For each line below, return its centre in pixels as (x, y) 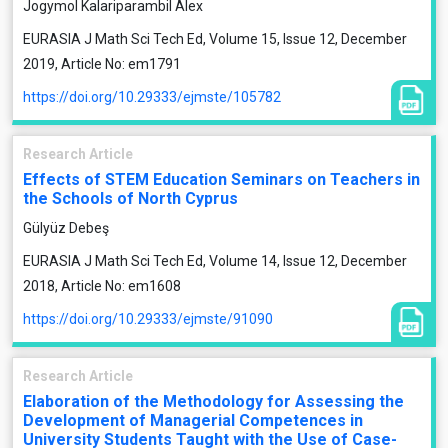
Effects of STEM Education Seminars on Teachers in (221, 179)
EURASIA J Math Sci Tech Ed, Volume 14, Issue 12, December (215, 261)
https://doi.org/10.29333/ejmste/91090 (148, 319)
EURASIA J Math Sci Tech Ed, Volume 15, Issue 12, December (215, 39)
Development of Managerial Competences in (193, 420)
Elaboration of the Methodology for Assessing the (213, 401)
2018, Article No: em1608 (102, 286)
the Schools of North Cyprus (130, 198)
